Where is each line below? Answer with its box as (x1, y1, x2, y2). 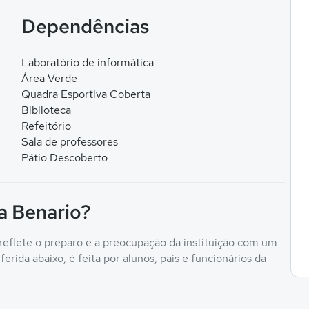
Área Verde (21, 71, 77, 86)
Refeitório (21, 119, 71, 133)
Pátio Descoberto (21, 150, 108, 165)
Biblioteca (21, 103, 71, 117)
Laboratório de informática (21, 55, 154, 70)
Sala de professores (21, 134, 118, 149)
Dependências (21, 13, 149, 39)
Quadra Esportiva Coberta (21, 87, 150, 101)
